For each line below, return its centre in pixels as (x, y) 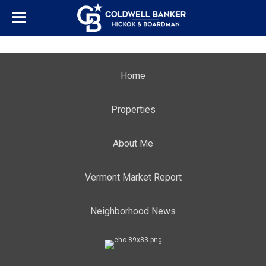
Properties (133, 110)
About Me (133, 143)
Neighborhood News (133, 211)
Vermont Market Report (133, 177)
